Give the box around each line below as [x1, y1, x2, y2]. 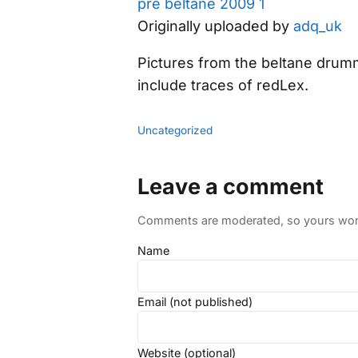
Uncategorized [137, 123, 213, 137]
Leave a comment [137, 173, 324, 200]
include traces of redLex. [137, 76, 308, 93]
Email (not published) [137, 294, 253, 308]
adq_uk [293, 17, 342, 34]
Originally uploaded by [137, 17, 293, 34]
